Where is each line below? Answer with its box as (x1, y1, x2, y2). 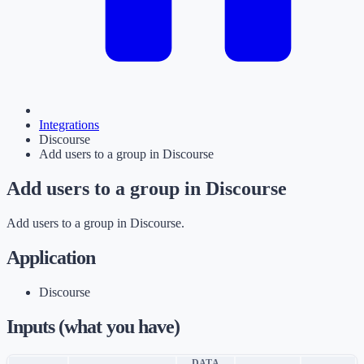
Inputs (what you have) (6, 315, 180, 337)
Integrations (39, 118, 99, 132)
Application (6, 246, 96, 268)
